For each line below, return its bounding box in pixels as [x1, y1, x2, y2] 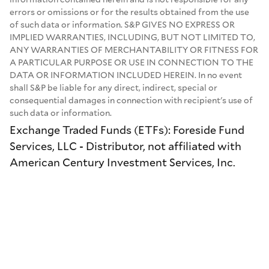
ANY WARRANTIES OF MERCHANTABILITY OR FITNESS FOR [10, 44, 258, 56]
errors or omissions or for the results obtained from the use [10, 6, 249, 18]
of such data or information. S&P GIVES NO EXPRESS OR [10, 19, 235, 31]
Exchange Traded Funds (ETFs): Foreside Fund [10, 122, 244, 138]
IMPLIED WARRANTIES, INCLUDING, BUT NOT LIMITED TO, [10, 31, 255, 43]
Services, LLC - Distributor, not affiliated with [10, 139, 241, 154]
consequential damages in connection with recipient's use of [10, 94, 253, 106]
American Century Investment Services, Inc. [10, 155, 235, 170]
